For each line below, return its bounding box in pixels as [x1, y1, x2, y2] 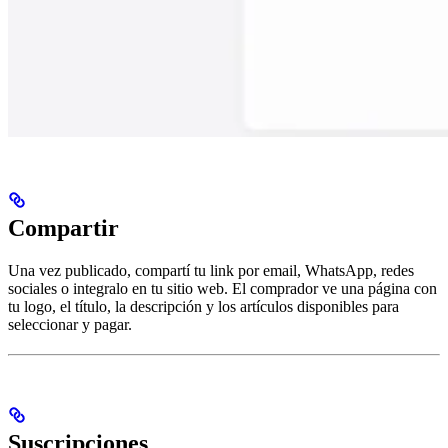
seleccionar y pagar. [8, 316, 132, 334]
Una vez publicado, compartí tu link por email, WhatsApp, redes [8, 262, 414, 280]
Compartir [8, 215, 119, 242]
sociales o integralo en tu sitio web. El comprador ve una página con [8, 280, 437, 298]
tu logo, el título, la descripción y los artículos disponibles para [8, 298, 399, 316]
